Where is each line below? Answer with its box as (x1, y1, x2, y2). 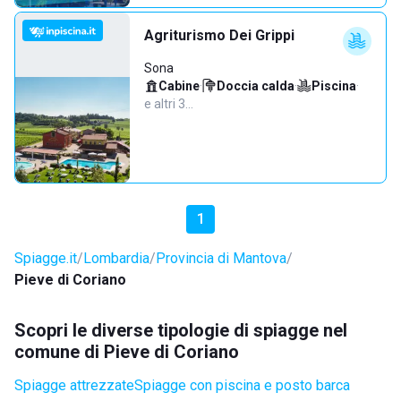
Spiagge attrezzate (14, 377, 134, 394)
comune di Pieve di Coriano (14, 341, 239, 363)
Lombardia (83, 250, 149, 267)
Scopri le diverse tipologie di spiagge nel (14, 320, 347, 341)
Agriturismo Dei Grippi (144, 27, 294, 44)
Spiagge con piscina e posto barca (134, 377, 350, 394)
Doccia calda (217, 79, 294, 93)
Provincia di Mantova (156, 250, 286, 267)
